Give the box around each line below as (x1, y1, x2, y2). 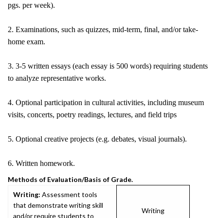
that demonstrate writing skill (13, 201, 103, 209)
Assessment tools (40, 190, 97, 199)
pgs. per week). (8, 1, 55, 9)
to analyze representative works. (8, 74, 106, 82)
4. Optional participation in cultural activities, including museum (8, 98, 204, 107)
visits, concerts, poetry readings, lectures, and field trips (8, 110, 177, 119)
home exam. (8, 37, 45, 46)
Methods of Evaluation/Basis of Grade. (8, 175, 133, 183)
